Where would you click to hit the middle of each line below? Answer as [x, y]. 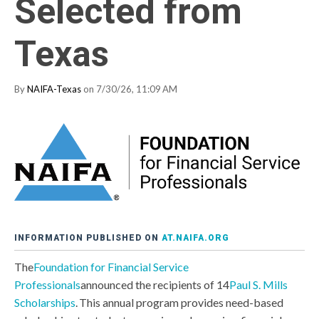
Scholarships [45, 302]
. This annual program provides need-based [179, 302]
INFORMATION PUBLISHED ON [88, 237]
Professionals [47, 284]
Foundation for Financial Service [111, 266]
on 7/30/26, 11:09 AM [129, 89]
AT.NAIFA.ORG [195, 237]
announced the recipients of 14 [155, 284]
